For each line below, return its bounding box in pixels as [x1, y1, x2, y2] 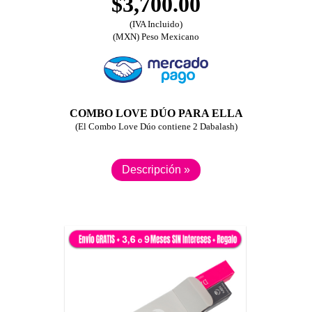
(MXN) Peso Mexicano [113, 31, 199, 42]
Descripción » [116, 164, 196, 175]
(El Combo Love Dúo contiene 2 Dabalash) [75, 121, 237, 132]
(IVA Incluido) [130, 19, 182, 29]
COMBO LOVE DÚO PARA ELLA [69, 107, 243, 119]
